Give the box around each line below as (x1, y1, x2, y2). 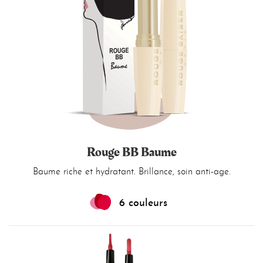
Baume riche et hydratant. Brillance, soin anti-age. (32, 167, 231, 177)
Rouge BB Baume (86, 143, 177, 162)
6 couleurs (119, 198, 167, 209)
